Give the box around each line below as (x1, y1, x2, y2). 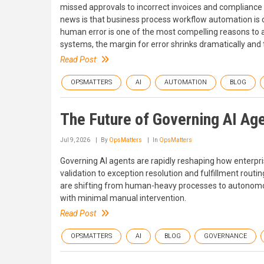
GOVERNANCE (204, 232, 247, 240)
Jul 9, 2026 (60, 137, 90, 143)
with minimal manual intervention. (60, 193, 186, 203)
